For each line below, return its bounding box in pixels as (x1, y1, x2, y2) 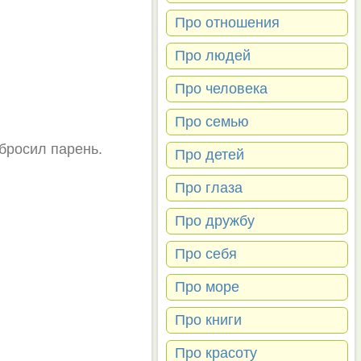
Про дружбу (175, 213, 255, 229)
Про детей (175, 147, 244, 163)
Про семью (175, 114, 249, 130)
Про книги (175, 312, 242, 328)
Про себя (175, 246, 237, 262)
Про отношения (175, 15, 280, 31)
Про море (175, 279, 239, 295)
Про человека (175, 81, 268, 97)
